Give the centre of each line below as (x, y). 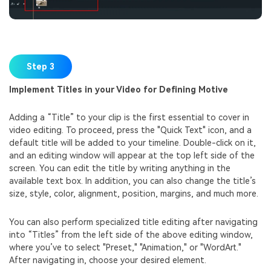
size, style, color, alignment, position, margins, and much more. (134, 194)
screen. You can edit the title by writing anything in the (120, 168)
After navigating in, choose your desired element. (108, 260)
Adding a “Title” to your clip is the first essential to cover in (129, 118)
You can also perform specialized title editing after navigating (133, 222)
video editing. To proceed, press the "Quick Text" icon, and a (130, 130)
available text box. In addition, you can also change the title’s (132, 181)
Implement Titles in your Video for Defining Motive (119, 89)
